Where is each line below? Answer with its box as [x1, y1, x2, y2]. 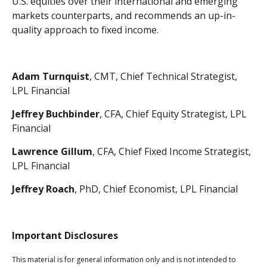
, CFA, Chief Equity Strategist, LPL [100, 107, 247, 121]
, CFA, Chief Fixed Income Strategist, [92, 145, 251, 159]
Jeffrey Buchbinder [12, 107, 100, 121]
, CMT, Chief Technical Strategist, [89, 70, 237, 83]
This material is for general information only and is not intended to [12, 254, 236, 265]
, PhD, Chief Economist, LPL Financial [74, 182, 238, 196]
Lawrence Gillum [12, 145, 92, 159]
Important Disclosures [12, 229, 118, 243]
